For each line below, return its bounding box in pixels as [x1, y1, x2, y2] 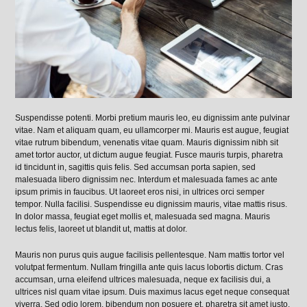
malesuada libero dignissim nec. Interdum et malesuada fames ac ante [15, 174, 278, 184]
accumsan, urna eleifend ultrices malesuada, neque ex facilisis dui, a [15, 274, 271, 284]
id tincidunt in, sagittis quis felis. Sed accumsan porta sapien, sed [15, 162, 256, 172]
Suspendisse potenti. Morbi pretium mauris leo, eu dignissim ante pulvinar [15, 112, 291, 123]
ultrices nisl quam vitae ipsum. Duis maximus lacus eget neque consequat [15, 286, 290, 297]
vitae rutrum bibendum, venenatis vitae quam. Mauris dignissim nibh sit [15, 137, 279, 147]
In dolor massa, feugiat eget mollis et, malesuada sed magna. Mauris [15, 211, 271, 221]
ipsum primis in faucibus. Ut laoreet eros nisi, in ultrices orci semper [15, 186, 265, 197]
